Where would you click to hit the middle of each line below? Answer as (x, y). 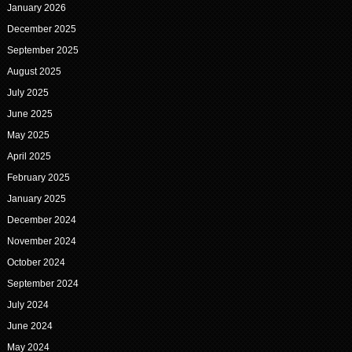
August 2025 (34, 72)
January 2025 (36, 199)
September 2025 (42, 51)
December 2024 (41, 220)
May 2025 (28, 136)
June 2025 (29, 114)
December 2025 (41, 29)
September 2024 (42, 284)
